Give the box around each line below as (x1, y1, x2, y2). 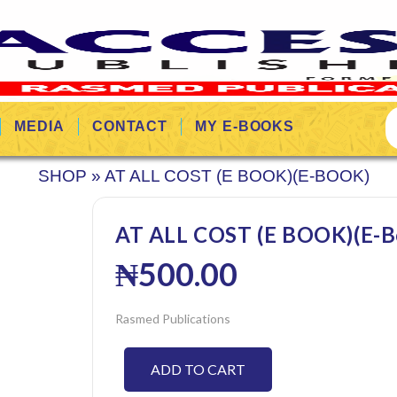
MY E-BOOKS (195, 119, 295, 134)
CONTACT (91, 119, 168, 134)
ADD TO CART (151, 361, 245, 378)
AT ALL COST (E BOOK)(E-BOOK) (104, 167, 370, 185)
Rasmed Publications (115, 311, 230, 326)
